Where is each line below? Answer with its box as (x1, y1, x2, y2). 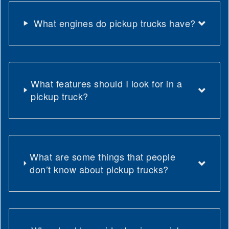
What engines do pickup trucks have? (34, 16, 196, 30)
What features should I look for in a (31, 77, 182, 90)
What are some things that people (30, 150, 176, 164)
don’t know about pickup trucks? (30, 163, 169, 176)
